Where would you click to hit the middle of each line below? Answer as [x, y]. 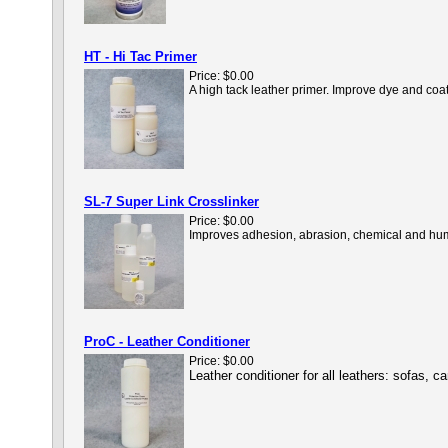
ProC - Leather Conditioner [167, 341]
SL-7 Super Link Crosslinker [171, 201]
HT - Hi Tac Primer [140, 56]
